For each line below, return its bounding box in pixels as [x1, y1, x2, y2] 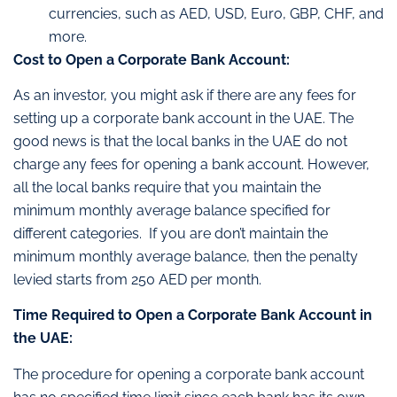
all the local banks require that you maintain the [13, 179, 321, 197]
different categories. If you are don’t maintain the [13, 225, 328, 243]
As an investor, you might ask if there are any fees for [13, 87, 356, 105]
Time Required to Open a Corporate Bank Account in [13, 307, 372, 324]
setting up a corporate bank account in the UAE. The [13, 110, 354, 128]
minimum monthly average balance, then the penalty [13, 248, 358, 266]
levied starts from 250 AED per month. [13, 271, 261, 289]
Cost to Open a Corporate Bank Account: [13, 51, 290, 68]
